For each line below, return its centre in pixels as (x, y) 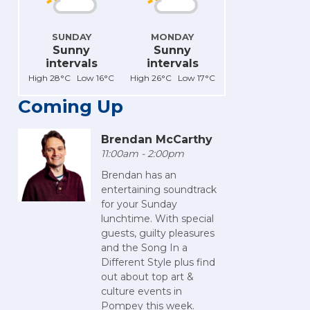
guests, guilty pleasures (158, 234)
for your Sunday (139, 204)
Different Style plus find (158, 263)
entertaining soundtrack (159, 190)
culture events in (142, 292)
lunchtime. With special (157, 219)
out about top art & (147, 277)
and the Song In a (144, 248)
